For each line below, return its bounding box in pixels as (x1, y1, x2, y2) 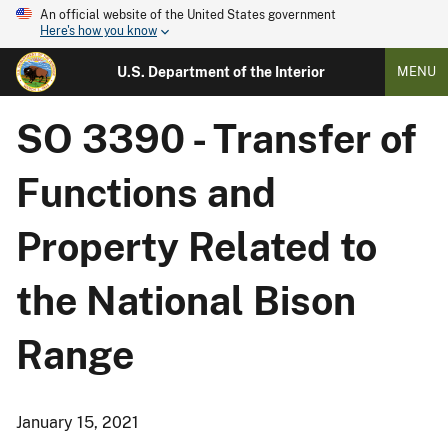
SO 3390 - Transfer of (16, 116, 416, 162)
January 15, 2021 (16, 413, 139, 432)
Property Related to (16, 224, 377, 270)
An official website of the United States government (40, 8, 336, 22)
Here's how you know (40, 24, 157, 39)
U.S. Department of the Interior (116, 64, 325, 80)
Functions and (16, 170, 276, 216)
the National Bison (16, 278, 356, 324)
